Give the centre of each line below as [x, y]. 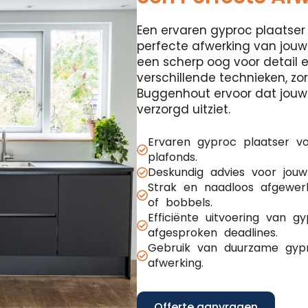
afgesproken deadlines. [213, 233]
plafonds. [173, 157]
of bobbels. [180, 202]
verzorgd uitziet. [184, 109]
